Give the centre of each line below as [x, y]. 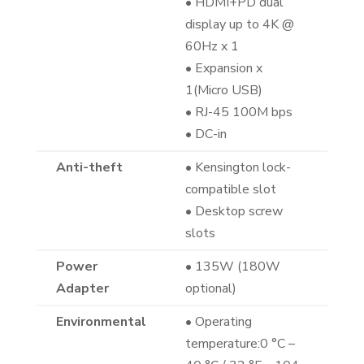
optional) [210, 289]
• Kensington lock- [238, 168]
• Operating [218, 322]
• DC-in [206, 134]
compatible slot [230, 190]
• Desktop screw [234, 212]
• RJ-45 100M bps [238, 113]
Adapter [82, 289]
